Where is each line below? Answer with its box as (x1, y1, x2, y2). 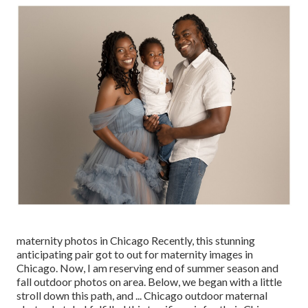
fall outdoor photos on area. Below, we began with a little (16, 275, 282, 289)
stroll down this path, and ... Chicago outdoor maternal (16, 289, 267, 302)
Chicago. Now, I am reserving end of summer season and (16, 261, 278, 275)
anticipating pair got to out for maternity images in (16, 247, 253, 261)
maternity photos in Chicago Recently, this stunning (16, 234, 255, 247)
